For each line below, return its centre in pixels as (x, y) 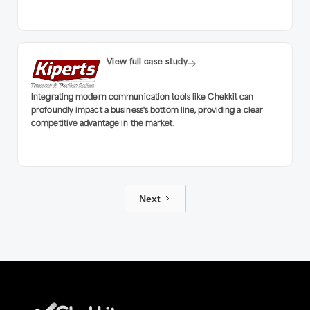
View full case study (147, 62)
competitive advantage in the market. (103, 124)
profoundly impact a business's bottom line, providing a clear (147, 111)
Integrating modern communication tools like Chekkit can (143, 98)
